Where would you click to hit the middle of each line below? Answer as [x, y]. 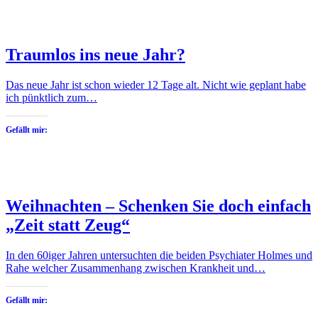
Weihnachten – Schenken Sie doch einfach [158, 206]
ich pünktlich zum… [51, 98]
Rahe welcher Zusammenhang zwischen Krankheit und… [136, 268]
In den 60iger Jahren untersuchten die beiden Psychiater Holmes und [159, 256]
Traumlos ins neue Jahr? [95, 55]
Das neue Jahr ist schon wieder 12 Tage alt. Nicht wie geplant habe [156, 85]
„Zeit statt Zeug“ [68, 225]
